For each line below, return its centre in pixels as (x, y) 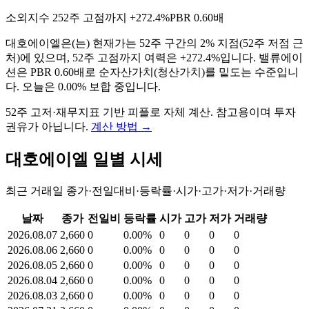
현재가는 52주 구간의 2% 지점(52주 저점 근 (198, 43)
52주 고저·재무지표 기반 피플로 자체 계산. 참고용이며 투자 (151, 112)
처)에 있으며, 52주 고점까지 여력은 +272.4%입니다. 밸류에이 (154, 57)
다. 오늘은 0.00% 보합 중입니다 (82, 86)
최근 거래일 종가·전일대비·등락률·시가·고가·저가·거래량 (146, 190)
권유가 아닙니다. (47, 126)
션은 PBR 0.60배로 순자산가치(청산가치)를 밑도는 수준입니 (152, 72)
